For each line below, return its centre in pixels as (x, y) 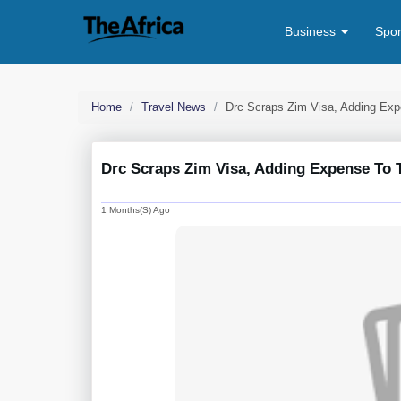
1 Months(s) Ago (136, 210)
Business (312, 31)
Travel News (174, 107)
